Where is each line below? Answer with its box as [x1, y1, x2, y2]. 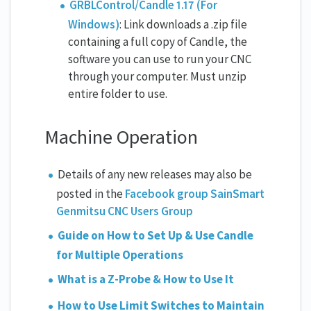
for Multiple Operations [56, 247, 183, 263]
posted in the [56, 186, 125, 202]
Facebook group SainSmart [125, 186, 264, 202]
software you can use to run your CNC [68, 51, 251, 67]
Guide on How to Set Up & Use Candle [58, 228, 254, 244]
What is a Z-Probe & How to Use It [58, 271, 235, 287]
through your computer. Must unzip [68, 69, 246, 85]
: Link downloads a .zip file [119, 17, 247, 33]
